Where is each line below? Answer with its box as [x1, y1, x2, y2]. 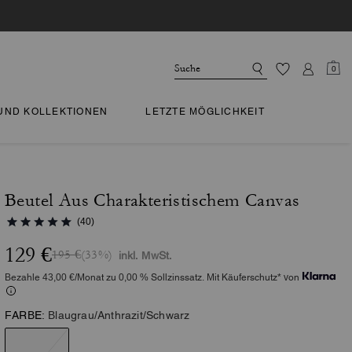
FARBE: [5, 309, 46, 321]
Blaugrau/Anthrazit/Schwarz [48, 309, 190, 321]
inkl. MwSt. [119, 249, 172, 262]
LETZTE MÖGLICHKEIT [145, 106, 265, 117]
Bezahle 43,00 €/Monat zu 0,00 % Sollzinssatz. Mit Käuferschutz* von [5, 272, 299, 283]
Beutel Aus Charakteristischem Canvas [5, 190, 300, 211]
